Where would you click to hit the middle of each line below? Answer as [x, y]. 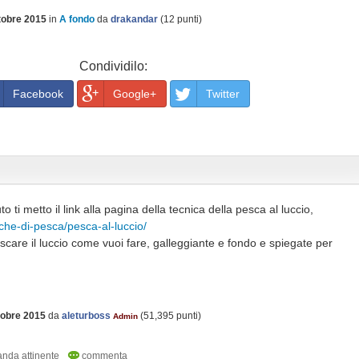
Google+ [134, 94]
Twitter [222, 94]
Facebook [38, 94]
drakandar [134, 19]
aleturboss [86, 316]
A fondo [77, 19]
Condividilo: [113, 66]
